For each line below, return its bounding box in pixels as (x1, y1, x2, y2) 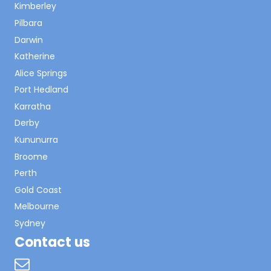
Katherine (15, 50, 55, 63)
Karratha (15, 100, 51, 113)
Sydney (15, 217, 45, 230)
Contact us (15, 232, 90, 252)
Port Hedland (15, 83, 68, 96)
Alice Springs (15, 67, 67, 79)
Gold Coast (15, 183, 62, 196)
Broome (15, 150, 48, 163)
